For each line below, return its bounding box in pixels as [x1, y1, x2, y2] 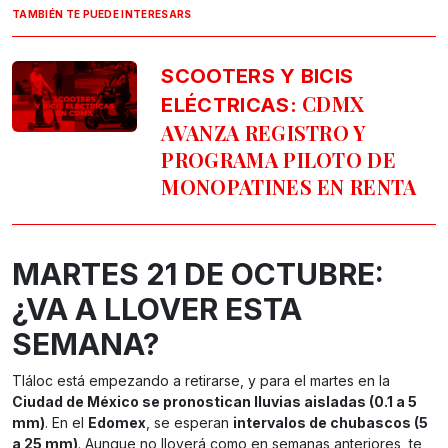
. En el [45, 414, 88, 432]
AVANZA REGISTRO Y [161, 119, 366, 147]
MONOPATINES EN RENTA [161, 173, 417, 201]
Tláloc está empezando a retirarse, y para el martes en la [12, 372, 390, 390]
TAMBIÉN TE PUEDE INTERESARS [12, 8, 192, 21]
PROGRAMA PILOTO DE [161, 146, 397, 174]
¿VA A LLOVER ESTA [12, 291, 302, 328]
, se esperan [146, 414, 233, 432]
